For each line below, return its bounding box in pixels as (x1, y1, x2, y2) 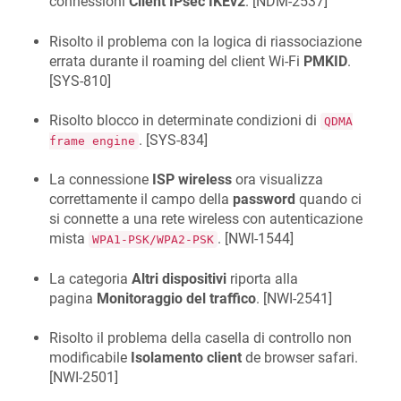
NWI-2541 (267, 289, 328, 307)
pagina (49, 289, 97, 307)
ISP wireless (152, 171, 232, 189)
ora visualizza (232, 171, 323, 189)
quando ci (295, 191, 362, 209)
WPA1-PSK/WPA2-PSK (92, 233, 214, 247)
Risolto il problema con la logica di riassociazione (49, 32, 362, 50)
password (233, 191, 295, 209)
